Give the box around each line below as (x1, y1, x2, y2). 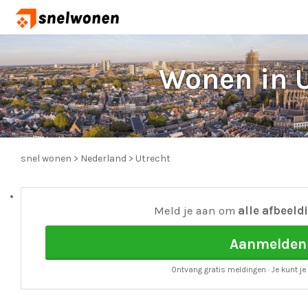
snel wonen (21, 153, 71, 164)
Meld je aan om (154, 204, 239, 217)
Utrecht (135, 153, 170, 164)
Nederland (80, 153, 126, 164)
